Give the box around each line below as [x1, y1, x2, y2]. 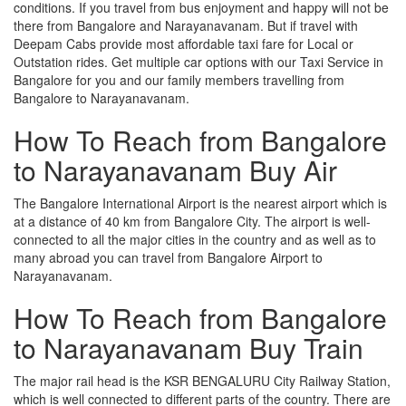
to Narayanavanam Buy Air [14, 150, 337, 189]
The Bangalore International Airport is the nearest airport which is [14, 193, 387, 212]
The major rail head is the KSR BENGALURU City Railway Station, [14, 371, 391, 390]
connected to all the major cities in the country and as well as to [14, 229, 376, 248]
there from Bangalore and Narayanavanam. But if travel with [14, 15, 358, 34]
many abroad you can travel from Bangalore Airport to [14, 247, 323, 266]
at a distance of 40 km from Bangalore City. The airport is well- [14, 211, 371, 230]
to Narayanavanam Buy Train [14, 327, 363, 367]
